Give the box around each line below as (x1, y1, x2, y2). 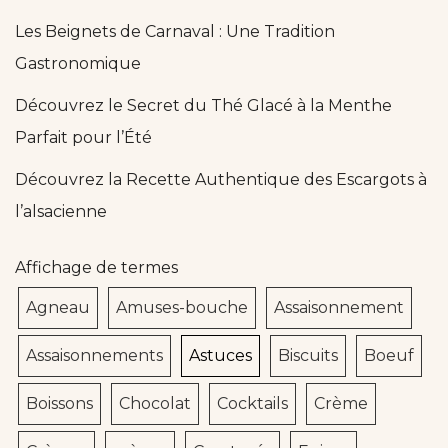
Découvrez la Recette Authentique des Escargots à (15, 170, 427, 190)
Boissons (26, 394, 93, 414)
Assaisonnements (26, 346, 163, 366)
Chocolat (119, 394, 191, 414)
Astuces (189, 346, 252, 366)
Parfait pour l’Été (15, 128, 152, 148)
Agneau (26, 298, 90, 318)
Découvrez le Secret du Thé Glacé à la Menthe (15, 96, 392, 116)
